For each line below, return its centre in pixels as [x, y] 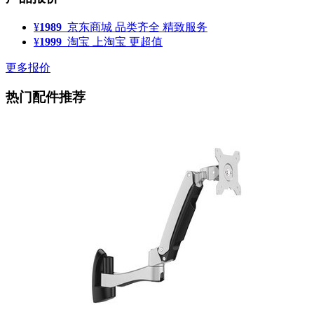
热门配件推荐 [46, 97]
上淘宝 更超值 [128, 41]
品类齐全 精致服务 [161, 27]
